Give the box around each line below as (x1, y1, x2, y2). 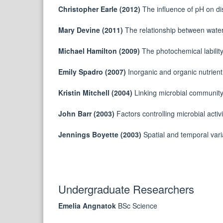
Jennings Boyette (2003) (58, 129, 143, 140)
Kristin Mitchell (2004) (58, 88, 134, 98)
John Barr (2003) (58, 109, 116, 119)
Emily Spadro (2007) (58, 67, 128, 77)
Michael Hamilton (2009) (58, 46, 142, 56)
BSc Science (118, 201, 157, 211)
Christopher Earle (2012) (58, 4, 142, 14)
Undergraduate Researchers (58, 181, 194, 197)
